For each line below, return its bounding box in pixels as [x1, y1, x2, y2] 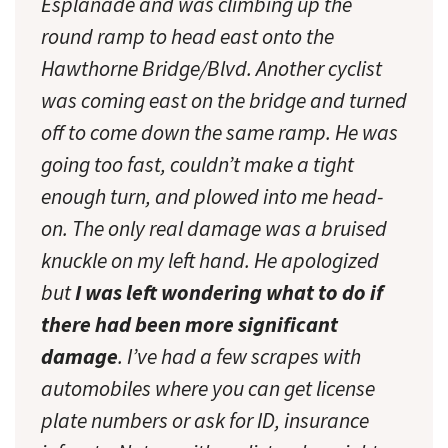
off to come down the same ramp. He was [41, 118, 398, 146]
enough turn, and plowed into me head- [41, 182, 383, 210]
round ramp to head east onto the [41, 22, 334, 50]
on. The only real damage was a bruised [41, 214, 387, 242]
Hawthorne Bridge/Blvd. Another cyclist [41, 54, 382, 82]
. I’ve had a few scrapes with [118, 342, 361, 370]
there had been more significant [41, 310, 338, 338]
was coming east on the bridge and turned [41, 86, 407, 114]
